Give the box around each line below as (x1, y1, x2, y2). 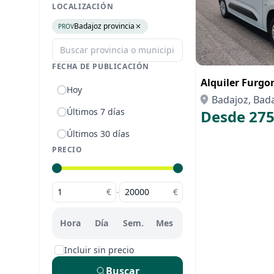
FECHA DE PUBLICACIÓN (52, 61, 149, 72)
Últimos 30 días (67, 128, 130, 139)
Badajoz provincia (74, 21, 135, 31)
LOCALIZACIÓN (52, 1, 114, 12)
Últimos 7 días (67, 106, 125, 117)
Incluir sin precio (64, 244, 134, 256)
